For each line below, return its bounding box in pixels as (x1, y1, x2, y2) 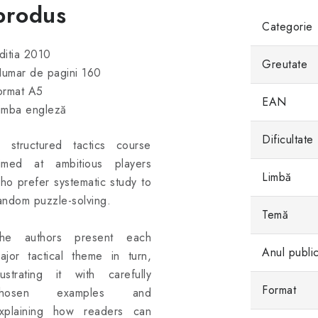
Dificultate (262, 131, 314, 148)
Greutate (262, 56, 307, 72)
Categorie (262, 18, 313, 35)
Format (262, 282, 296, 298)
